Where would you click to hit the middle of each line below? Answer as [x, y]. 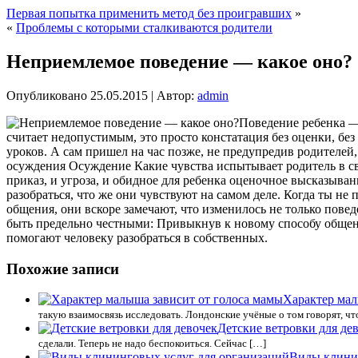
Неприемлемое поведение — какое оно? [179, 61]
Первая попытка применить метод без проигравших [149, 13]
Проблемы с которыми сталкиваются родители [144, 28]
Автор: [175, 95]
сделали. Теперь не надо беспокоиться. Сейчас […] [152, 344]
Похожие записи [63, 268]
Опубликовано [47, 95]
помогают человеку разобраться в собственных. [137, 237]
